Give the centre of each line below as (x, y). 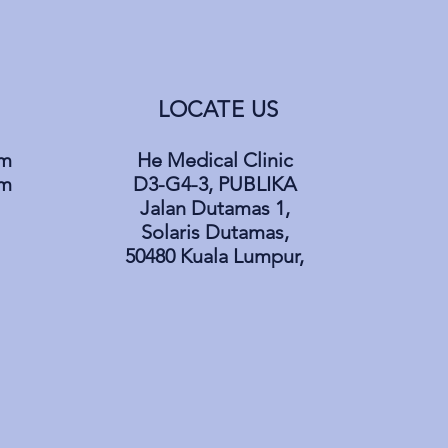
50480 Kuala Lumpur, (214, 256)
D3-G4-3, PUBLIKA (214, 184)
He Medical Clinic (214, 160)
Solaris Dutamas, (214, 232)
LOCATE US (218, 109)
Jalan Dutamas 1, (214, 208)
